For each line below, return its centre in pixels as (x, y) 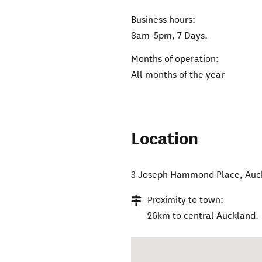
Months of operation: (175, 59)
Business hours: (163, 20)
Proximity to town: (186, 200)
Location (165, 139)
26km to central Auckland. (203, 216)
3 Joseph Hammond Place (186, 175)
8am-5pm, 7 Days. (170, 36)
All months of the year (178, 75)
